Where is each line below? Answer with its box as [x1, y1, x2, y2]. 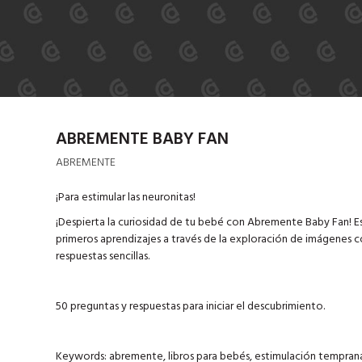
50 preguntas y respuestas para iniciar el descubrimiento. [55, 297, 325, 316]
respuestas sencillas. [55, 246, 149, 266]
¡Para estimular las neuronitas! [55, 187, 196, 207]
